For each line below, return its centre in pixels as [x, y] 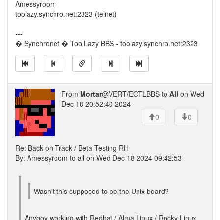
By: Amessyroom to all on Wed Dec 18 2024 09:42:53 [98, 158]
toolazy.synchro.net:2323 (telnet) [66, 14]
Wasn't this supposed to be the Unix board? [101, 191]
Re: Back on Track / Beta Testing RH [72, 148]
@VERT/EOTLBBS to [136, 94]
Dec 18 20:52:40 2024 [96, 104]
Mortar [91, 94]
